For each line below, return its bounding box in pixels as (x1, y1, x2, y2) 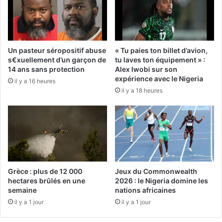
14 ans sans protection (8, 65, 85, 74)
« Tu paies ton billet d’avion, (115, 46, 208, 55)
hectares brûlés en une (8, 176, 85, 185)
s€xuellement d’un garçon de (8, 55, 106, 64)
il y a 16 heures (14, 77, 55, 85)
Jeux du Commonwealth (115, 167, 197, 176)
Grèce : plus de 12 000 (8, 167, 82, 176)
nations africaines (115, 186, 176, 195)
